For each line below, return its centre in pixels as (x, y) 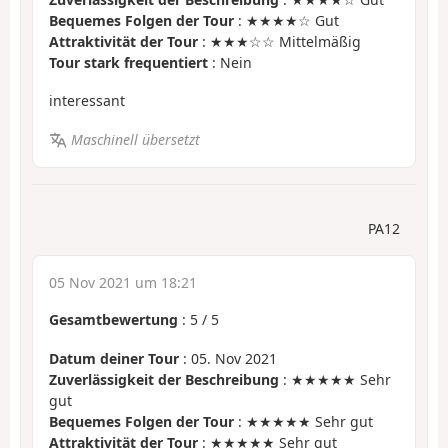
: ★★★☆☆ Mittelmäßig (279, 41)
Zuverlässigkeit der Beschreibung (164, 379)
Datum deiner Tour (114, 358)
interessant (87, 101)
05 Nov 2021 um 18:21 (123, 283)
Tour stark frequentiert (128, 62)
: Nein (230, 62)
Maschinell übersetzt (135, 139)
